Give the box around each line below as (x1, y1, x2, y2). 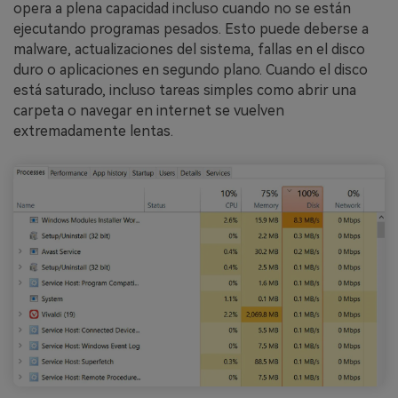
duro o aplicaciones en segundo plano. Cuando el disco (13, 61, 368, 79)
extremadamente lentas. (13, 123, 173, 140)
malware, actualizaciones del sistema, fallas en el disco (13, 41, 365, 59)
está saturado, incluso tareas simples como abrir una (13, 82, 356, 99)
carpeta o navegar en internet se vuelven (13, 102, 284, 120)
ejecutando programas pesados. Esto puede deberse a (13, 20, 369, 38)
